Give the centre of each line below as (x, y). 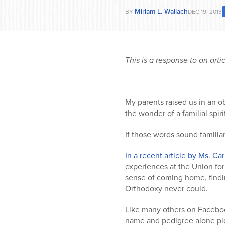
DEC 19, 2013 (205, 12)
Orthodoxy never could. (166, 189)
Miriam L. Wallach (161, 12)
